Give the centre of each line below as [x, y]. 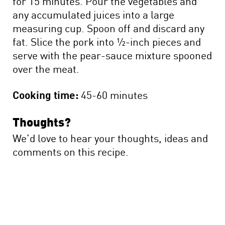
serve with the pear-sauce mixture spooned [112, 54]
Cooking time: [45, 94]
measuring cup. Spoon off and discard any [108, 27]
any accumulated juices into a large [93, 14]
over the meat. [46, 68]
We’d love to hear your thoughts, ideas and [110, 137]
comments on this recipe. [71, 151]
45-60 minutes [113, 94]
